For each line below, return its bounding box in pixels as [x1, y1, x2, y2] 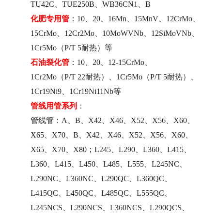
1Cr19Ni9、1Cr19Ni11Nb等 [31, 87, 121, 95]
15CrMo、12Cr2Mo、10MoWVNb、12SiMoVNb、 [31, 29, 199, 37]
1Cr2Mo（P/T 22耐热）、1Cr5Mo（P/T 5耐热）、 [31, 72, 198, 81]
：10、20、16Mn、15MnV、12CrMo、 [69, 14, 200, 23]
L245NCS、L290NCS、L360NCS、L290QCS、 [31, 203, 189, 212]
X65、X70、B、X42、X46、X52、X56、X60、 [31, 130, 193, 139]
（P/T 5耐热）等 [57, 43, 112, 52]
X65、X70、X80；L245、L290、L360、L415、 [31, 145, 191, 154]
